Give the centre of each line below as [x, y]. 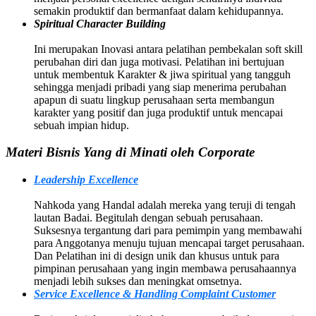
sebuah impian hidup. [81, 125]
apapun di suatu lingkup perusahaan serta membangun [154, 99]
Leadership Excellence [86, 180]
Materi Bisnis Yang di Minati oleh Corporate [130, 152]
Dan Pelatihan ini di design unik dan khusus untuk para [157, 256]
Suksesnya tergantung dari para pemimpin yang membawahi [168, 231]
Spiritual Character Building [100, 23]
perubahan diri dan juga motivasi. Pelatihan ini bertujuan [159, 61]
